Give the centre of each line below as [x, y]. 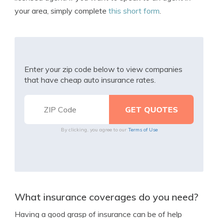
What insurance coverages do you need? [107, 197]
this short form [134, 11]
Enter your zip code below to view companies [103, 69]
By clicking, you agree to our [94, 130]
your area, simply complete [62, 11]
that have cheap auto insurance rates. [90, 80]
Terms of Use [143, 130]
